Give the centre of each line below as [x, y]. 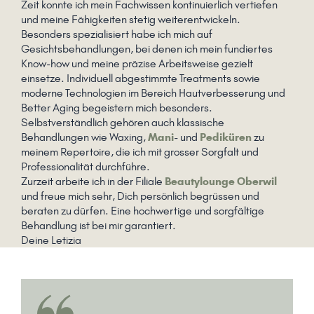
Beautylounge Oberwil [221, 182]
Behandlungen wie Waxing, [84, 137]
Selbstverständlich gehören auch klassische [123, 123]
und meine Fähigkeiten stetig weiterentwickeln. [131, 20]
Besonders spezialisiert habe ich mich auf [117, 34]
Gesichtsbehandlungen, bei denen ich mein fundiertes [147, 49]
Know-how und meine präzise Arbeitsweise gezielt [137, 64]
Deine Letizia [51, 240]
